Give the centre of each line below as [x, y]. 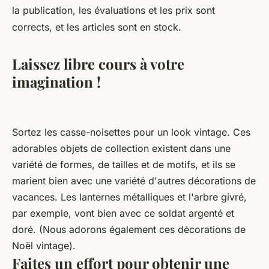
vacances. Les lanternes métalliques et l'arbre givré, [129, 197]
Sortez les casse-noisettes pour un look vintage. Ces [131, 132]
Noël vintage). [44, 246]
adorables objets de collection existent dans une [121, 149]
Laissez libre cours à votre [98, 64]
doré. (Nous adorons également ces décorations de [129, 230]
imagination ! [56, 82]
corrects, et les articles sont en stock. [97, 27]
